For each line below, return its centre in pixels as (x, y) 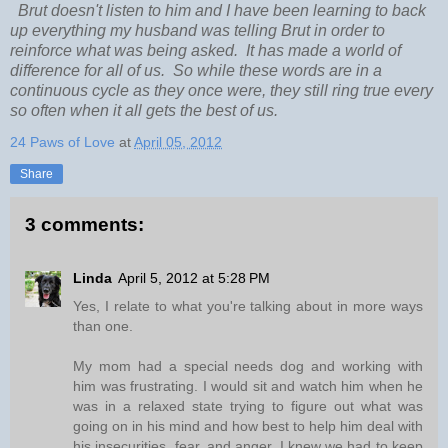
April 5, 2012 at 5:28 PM (194, 278)
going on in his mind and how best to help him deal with (248, 426)
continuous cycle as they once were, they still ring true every (221, 91)
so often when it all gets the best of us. (168, 111)
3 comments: (84, 225)
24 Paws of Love (62, 142)
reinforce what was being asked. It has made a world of (205, 51)
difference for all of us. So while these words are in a (196, 71)
